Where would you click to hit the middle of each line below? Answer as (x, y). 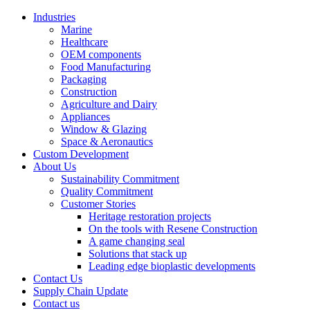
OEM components (101, 54)
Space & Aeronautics (107, 142)
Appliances (85, 117)
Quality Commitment (107, 191)
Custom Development (81, 154)
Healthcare (84, 42)
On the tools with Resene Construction (173, 229)
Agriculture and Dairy (109, 104)
